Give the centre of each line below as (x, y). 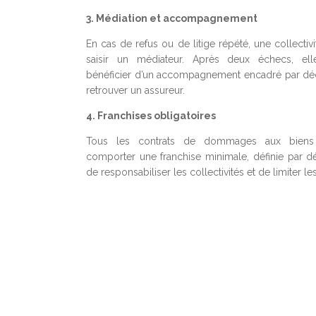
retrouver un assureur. (135, 90)
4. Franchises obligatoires (151, 116)
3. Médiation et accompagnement (172, 18)
